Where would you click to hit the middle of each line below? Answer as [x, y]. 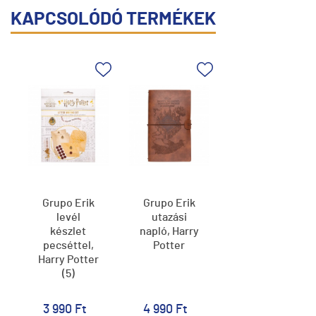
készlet [68, 231]
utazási [169, 217]
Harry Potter [68, 260]
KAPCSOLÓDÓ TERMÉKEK [113, 19]
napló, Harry [169, 231]
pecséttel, [68, 245]
